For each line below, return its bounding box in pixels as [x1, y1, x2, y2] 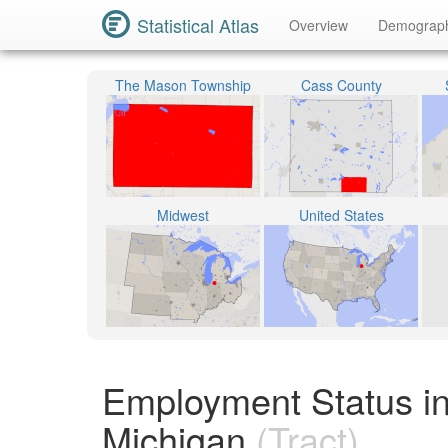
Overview [289, 15, 348, 35]
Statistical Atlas [137, 12, 259, 38]
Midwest [157, 205, 209, 225]
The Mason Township [115, 75, 251, 95]
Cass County [300, 75, 382, 95]
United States [298, 205, 384, 225]
